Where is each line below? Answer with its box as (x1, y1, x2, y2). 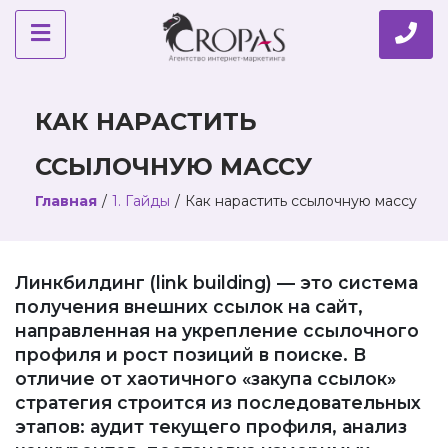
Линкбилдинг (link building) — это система (15, 272, 418, 293)
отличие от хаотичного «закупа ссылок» (15, 368, 396, 389)
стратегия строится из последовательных (15, 392, 421, 413)
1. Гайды (112, 192, 170, 210)
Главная (35, 192, 97, 210)
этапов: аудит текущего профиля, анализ (15, 416, 407, 437)
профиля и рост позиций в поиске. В (15, 344, 366, 365)
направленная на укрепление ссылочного (15, 320, 419, 341)
